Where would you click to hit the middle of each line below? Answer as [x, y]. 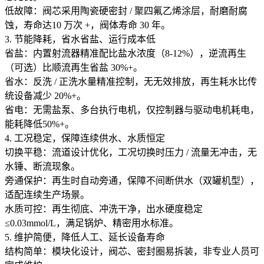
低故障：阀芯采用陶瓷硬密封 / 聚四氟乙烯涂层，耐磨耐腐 [126, 11]
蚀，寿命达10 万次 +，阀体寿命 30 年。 [88, 25]
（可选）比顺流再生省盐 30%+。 [74, 67]
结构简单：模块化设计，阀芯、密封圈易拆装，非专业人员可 [132, 251]
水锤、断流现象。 [42, 166]
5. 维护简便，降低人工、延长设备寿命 [85, 237]
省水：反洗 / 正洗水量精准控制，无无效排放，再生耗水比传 [131, 81]
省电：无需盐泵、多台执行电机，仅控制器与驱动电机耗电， [132, 110]
